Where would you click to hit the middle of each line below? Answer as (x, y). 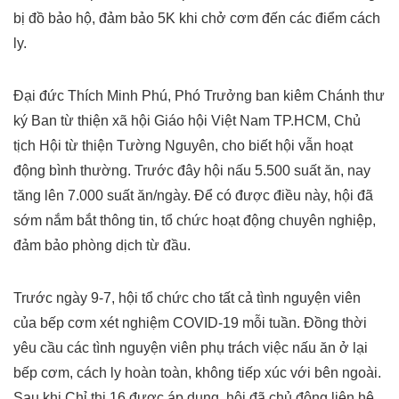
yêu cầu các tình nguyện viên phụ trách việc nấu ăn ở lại (191, 348)
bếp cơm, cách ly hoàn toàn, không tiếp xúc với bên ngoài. (197, 373)
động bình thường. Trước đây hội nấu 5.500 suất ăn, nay (192, 171)
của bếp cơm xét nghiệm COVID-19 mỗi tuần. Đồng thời (190, 323)
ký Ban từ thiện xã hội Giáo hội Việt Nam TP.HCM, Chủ (187, 121)
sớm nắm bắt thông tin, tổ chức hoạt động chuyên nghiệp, (195, 221)
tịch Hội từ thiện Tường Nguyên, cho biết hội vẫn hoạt (183, 146)
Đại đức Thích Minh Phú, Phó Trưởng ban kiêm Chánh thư (199, 96)
